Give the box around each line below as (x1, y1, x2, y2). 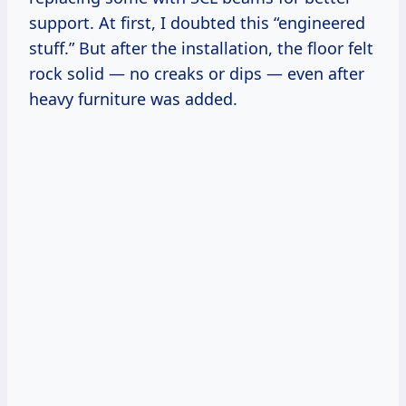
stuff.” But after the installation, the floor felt (29, 37, 373, 60)
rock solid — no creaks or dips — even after (29, 63, 364, 85)
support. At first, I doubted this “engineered (29, 12, 365, 34)
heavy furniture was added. (29, 88, 237, 111)
